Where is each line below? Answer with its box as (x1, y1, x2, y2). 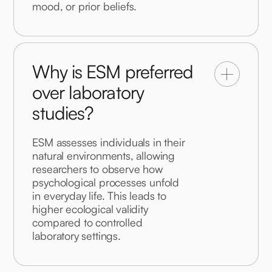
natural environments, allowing (32, 149, 178, 163)
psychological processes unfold (32, 175, 182, 189)
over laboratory (32, 81, 144, 104)
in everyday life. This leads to (32, 189, 169, 203)
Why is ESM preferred (32, 60, 194, 83)
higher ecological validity (32, 202, 151, 216)
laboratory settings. (32, 229, 121, 243)
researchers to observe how (32, 162, 166, 176)
